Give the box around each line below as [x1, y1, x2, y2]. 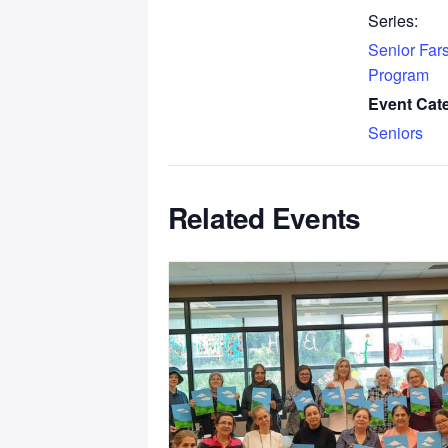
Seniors [368, 120, 423, 144]
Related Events [168, 196, 361, 238]
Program [368, 62, 429, 86]
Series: [368, 8, 418, 32]
